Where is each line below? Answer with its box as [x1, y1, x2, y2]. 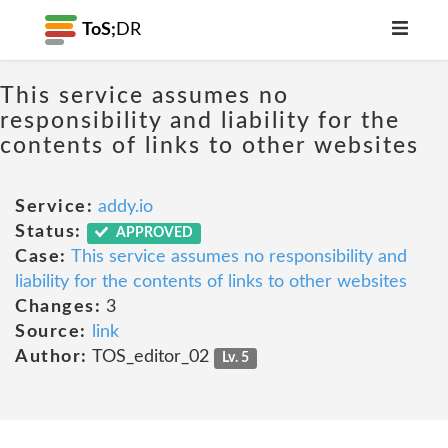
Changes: [15, 298, 101, 316]
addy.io [98, 198, 153, 216]
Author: [15, 348, 88, 366]
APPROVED [113, 226, 194, 240]
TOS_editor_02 [87, 348, 214, 366]
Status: [15, 223, 82, 241]
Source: [15, 323, 87, 341]
